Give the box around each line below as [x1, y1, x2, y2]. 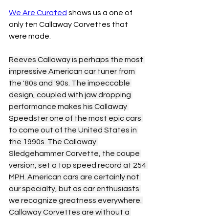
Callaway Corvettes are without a [9, 208, 131, 216]
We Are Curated [9, 8, 67, 17]
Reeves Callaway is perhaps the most [9, 55, 145, 64]
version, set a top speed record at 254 [9, 161, 148, 169]
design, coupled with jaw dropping [9, 90, 132, 99]
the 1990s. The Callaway [9, 137, 98, 146]
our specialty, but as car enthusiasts [9, 184, 141, 193]
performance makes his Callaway [9, 102, 129, 110]
